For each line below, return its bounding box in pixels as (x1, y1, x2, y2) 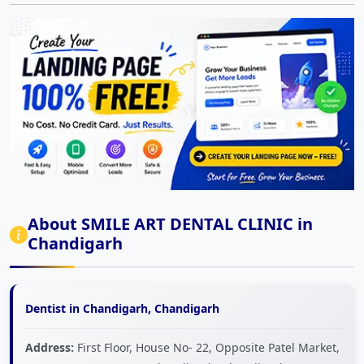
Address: (25, 340, 74, 356)
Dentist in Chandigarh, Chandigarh (25, 301, 219, 317)
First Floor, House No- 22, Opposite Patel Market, (74, 340, 340, 356)
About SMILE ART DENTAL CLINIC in (28, 213, 313, 236)
